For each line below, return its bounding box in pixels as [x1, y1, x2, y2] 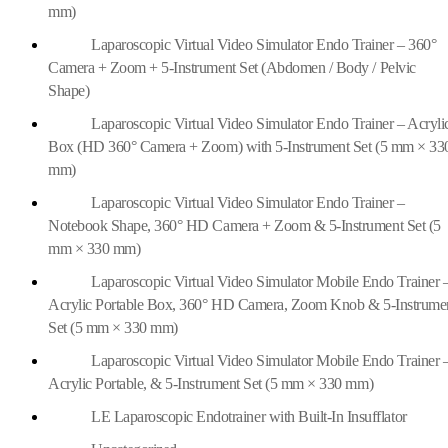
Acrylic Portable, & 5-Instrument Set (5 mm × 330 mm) [48, 374, 374, 392]
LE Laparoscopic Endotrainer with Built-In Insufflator [91, 407, 407, 425]
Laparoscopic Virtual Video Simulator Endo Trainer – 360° [91, 35, 437, 53]
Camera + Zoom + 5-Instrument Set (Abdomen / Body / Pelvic [48, 58, 416, 76]
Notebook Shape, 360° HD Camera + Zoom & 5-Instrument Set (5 [48, 216, 441, 234]
